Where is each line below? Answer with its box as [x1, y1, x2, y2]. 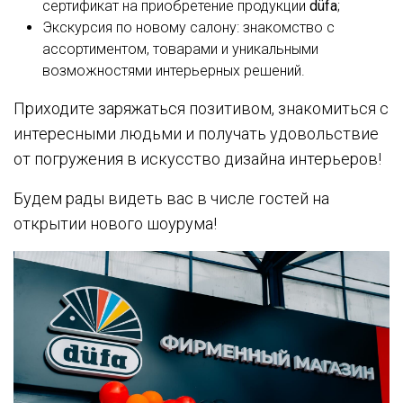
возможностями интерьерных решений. [42, 62, 305, 79]
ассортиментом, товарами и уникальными [42, 40, 318, 58]
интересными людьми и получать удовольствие [13, 124, 379, 143]
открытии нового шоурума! [13, 214, 217, 233]
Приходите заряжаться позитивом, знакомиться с [13, 99, 389, 118]
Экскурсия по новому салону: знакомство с [42, 19, 335, 36]
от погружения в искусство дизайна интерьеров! [13, 149, 381, 168]
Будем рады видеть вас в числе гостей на [13, 189, 329, 208]
